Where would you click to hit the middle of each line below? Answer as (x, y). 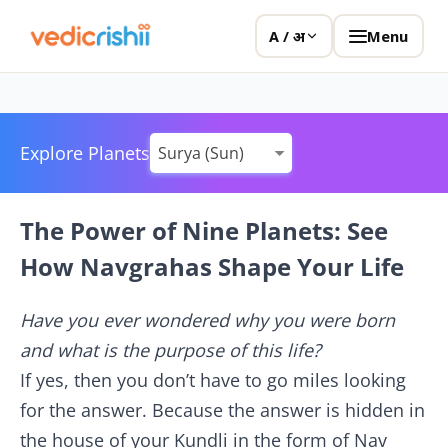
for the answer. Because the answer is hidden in (222, 410)
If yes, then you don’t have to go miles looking (213, 380)
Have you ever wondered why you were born (207, 320)
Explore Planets (85, 153)
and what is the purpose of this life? (170, 350)
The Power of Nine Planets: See (204, 230)
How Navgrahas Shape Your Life (212, 266)
